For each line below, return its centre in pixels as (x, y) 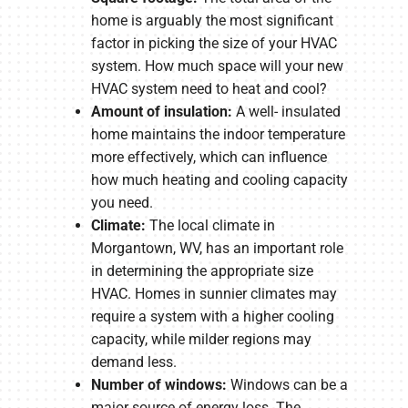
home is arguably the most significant (212, 20)
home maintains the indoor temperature (218, 134)
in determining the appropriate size (202, 270)
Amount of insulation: (162, 111)
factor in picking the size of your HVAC (214, 43)
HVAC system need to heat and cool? (209, 88)
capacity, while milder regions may (201, 339)
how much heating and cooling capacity (219, 179)
